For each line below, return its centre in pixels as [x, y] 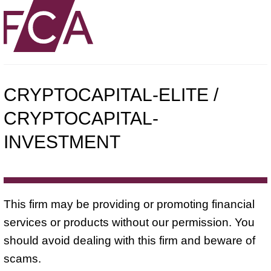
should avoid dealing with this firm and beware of [129, 240]
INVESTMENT [62, 142]
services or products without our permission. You [129, 222]
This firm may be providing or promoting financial [129, 204]
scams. [22, 258]
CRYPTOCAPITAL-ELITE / [111, 94]
